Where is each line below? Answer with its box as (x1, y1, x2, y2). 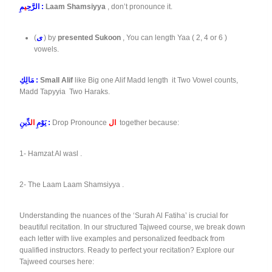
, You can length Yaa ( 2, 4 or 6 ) (121, 33, 229, 42)
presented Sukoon (58, 33, 121, 42)
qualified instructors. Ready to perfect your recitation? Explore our (19, 246, 234, 255)
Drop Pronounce (52, 118, 109, 127)
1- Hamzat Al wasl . (19, 149, 82, 158)
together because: (116, 118, 179, 127)
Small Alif (40, 76, 73, 85)
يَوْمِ (35, 118, 46, 127)
